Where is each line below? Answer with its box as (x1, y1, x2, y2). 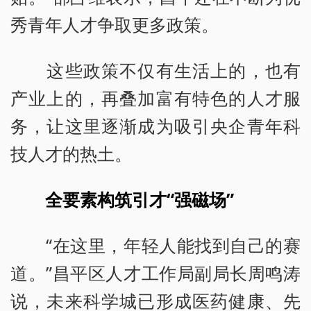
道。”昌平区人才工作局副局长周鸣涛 (10, 261, 301, 285)
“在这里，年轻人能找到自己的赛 (10, 233, 301, 258)
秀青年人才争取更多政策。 (10, 12, 219, 37)
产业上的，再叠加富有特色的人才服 (10, 86, 301, 110)
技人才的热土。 (10, 142, 132, 166)
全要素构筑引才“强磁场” (45, 187, 234, 212)
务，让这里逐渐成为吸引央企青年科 (10, 114, 301, 138)
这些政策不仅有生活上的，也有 (10, 58, 301, 83)
